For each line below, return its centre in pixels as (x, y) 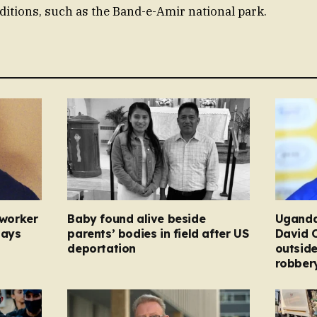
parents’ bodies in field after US (158, 234)
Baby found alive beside (137, 219)
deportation (102, 249)
